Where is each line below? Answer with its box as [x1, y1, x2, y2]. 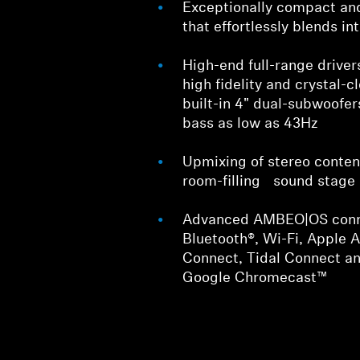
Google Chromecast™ [182, 270, 328, 286]
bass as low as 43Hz [182, 116, 319, 132]
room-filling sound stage [182, 174, 356, 190]
